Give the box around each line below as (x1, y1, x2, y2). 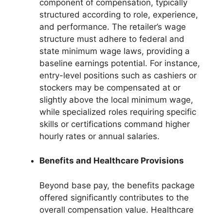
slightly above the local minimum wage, (39, 94, 193, 105)
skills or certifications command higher (39, 119, 190, 129)
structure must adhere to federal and (39, 34, 184, 44)
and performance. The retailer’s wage (39, 21, 186, 32)
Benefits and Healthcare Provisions (39, 156, 184, 166)
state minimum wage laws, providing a (39, 46, 190, 56)
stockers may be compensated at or (39, 82, 181, 92)
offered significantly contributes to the (39, 192, 189, 202)
